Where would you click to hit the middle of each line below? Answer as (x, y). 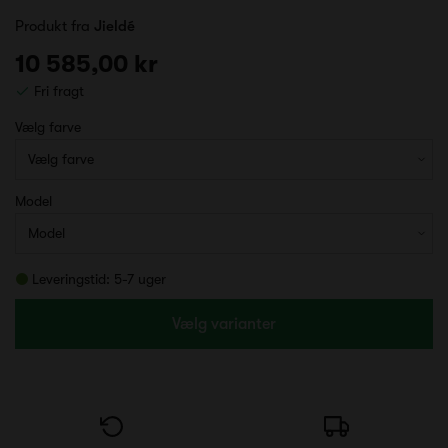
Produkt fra (54, 25)
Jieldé (114, 25)
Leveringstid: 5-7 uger (99, 278)
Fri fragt (57, 90)
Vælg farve (50, 126)
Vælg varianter (224, 323)
